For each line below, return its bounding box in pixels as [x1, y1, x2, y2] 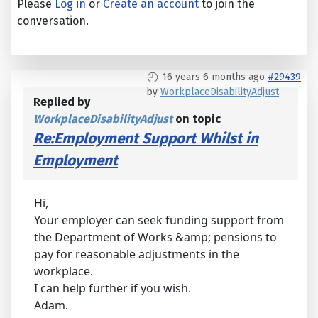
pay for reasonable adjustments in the [34, 246, 239, 263]
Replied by [33, 95, 90, 109]
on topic [172, 112, 221, 126]
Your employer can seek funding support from [34, 212, 284, 229]
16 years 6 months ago [162, 71, 265, 84]
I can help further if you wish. [34, 280, 191, 297]
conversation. [17, 14, 89, 28]
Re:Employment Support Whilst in [33, 130, 258, 148]
